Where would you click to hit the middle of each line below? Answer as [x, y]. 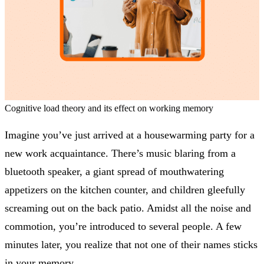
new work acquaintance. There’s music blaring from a [120, 154]
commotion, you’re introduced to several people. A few [123, 227]
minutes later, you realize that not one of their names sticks [131, 245]
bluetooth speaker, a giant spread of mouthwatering [114, 172]
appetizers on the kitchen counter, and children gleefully [125, 190]
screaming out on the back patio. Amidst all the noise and [128, 208]
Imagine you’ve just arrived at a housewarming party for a [130, 135]
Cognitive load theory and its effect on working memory [109, 108]
